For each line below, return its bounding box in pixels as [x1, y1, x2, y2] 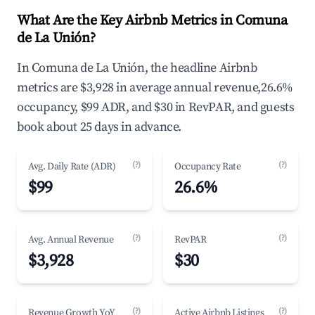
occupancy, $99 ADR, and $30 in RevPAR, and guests [17, 99, 295, 115]
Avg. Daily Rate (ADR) [28, 160, 116, 173]
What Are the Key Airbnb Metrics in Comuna [17, 12, 288, 30]
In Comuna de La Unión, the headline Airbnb [17, 60, 257, 76]
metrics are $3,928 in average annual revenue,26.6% [17, 79, 294, 96]
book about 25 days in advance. [17, 119, 182, 135]
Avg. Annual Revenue [28, 233, 114, 246]
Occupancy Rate [174, 160, 241, 173]
